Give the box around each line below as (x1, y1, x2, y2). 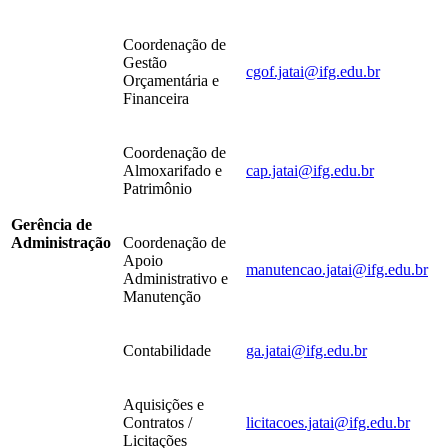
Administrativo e (123, 270, 228, 288)
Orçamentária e (123, 72, 219, 90)
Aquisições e (123, 396, 204, 414)
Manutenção (123, 288, 201, 306)
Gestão (123, 54, 167, 72)
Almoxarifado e (123, 162, 222, 180)
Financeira (123, 90, 189, 108)
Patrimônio (123, 180, 192, 198)
